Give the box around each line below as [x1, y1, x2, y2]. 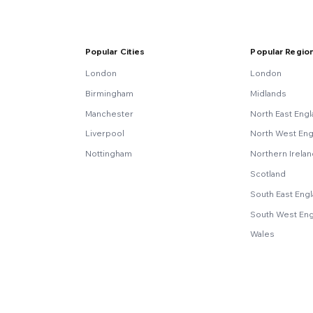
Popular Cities [85, 46, 145, 57]
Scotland [250, 168, 286, 180]
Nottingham [85, 148, 132, 159]
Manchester [85, 108, 133, 119]
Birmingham [85, 87, 133, 99]
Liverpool [85, 128, 124, 139]
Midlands [250, 87, 287, 99]
